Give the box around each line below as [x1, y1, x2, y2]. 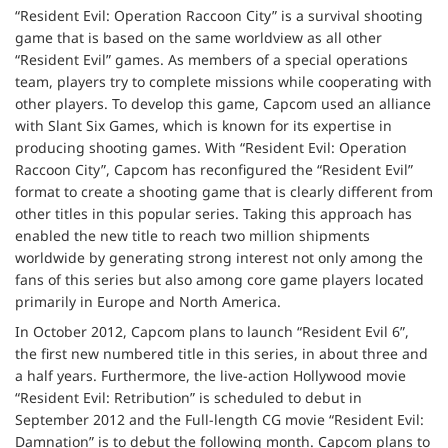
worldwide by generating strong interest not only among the [15, 247, 423, 267]
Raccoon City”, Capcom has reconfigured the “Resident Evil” [15, 159, 413, 179]
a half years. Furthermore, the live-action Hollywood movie [15, 366, 406, 386]
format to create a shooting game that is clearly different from [15, 181, 433, 201]
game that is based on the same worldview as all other [15, 27, 382, 47]
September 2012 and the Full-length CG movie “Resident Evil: [15, 410, 424, 430]
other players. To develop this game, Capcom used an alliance [15, 93, 431, 113]
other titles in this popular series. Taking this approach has [15, 203, 412, 223]
